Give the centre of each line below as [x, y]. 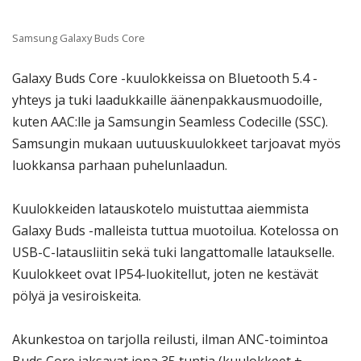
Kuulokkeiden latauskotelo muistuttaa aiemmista [160, 209]
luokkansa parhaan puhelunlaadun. [120, 166]
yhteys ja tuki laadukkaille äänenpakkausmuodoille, [167, 100]
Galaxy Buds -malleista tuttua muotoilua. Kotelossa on [175, 231]
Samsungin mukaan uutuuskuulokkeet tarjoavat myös [176, 144]
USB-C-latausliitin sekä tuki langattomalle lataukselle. [173, 253]
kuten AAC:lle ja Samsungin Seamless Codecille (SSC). [170, 122]
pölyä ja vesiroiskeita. [77, 296]
